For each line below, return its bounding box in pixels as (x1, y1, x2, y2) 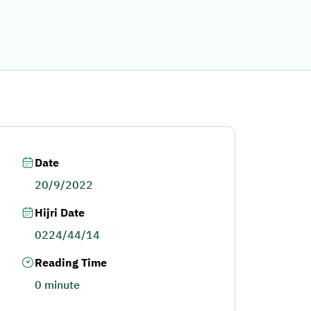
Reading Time (34, 255, 107, 271)
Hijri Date (34, 205, 85, 221)
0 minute (34, 277, 80, 294)
